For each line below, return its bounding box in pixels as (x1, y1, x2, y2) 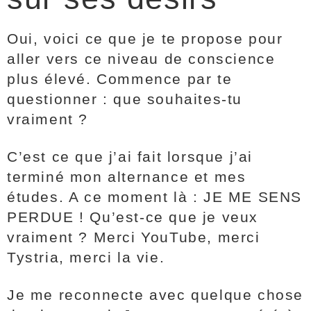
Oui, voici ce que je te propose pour (7, 31, 283, 47)
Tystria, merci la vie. (7, 249, 170, 265)
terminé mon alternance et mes (7, 169, 246, 185)
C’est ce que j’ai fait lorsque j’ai (7, 149, 253, 165)
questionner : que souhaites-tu (7, 91, 243, 107)
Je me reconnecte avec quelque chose (7, 287, 304, 303)
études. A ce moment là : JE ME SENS (7, 189, 303, 205)
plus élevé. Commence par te (7, 71, 233, 87)
